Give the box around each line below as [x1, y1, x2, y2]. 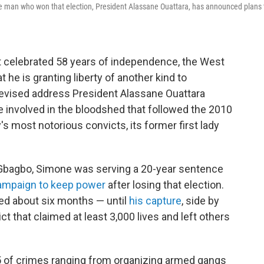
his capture [129, 194, 181, 207]
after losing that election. [105, 179, 224, 191]
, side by [181, 194, 219, 207]
